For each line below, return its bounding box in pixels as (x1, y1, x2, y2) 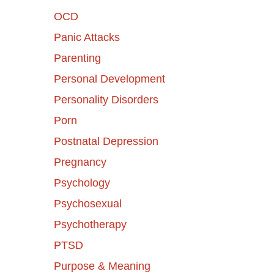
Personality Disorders (53, 93, 158, 106)
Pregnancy (53, 155, 106, 168)
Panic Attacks (53, 31, 120, 43)
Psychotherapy (53, 218, 127, 231)
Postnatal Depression (53, 135, 158, 147)
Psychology (53, 176, 110, 189)
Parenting (53, 51, 101, 64)
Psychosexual (53, 197, 122, 210)
